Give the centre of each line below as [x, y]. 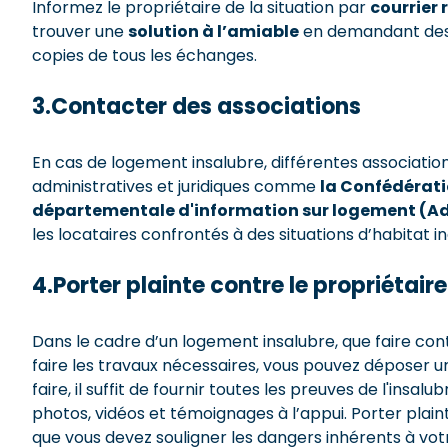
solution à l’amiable [213, 32]
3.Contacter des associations [199, 107]
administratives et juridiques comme [176, 187]
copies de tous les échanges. [146, 56]
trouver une [80, 32]
